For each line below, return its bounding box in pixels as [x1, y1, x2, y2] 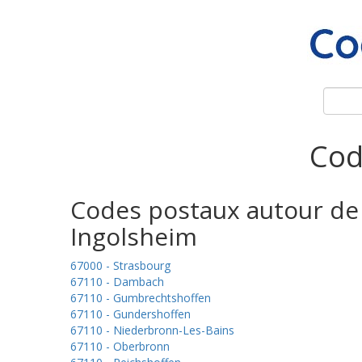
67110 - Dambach [70, 274, 164, 289]
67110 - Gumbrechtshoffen [70, 290, 211, 305]
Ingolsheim [70, 220, 197, 253]
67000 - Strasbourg [70, 258, 170, 273]
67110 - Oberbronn [70, 339, 170, 354]
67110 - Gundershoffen [70, 306, 191, 322]
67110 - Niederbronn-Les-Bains [70, 322, 234, 338]
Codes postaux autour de [70, 193, 359, 226]
